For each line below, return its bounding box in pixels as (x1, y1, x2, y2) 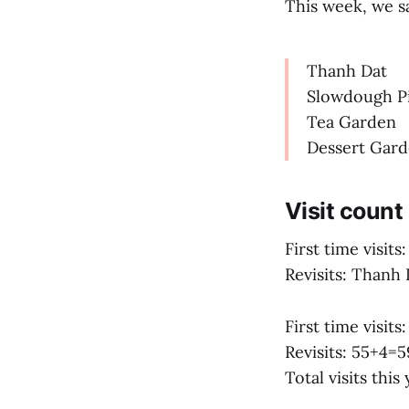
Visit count (285, 196, 404, 225)
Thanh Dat (307, 60, 387, 82)
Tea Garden (307, 111, 396, 133)
